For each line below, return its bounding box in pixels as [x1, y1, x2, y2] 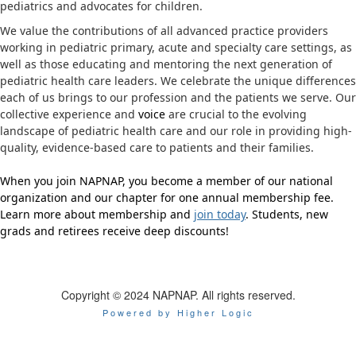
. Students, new [246, 207, 328, 222]
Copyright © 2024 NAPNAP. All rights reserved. [60, 287, 296, 303]
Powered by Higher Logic [102, 306, 254, 319]
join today [194, 207, 246, 222]
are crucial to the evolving [165, 106, 307, 122]
